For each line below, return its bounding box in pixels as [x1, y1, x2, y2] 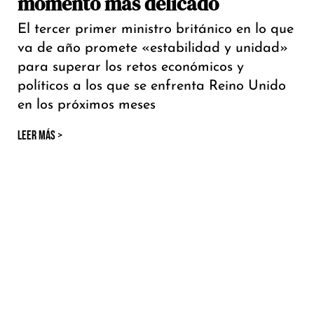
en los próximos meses [18, 98, 156, 113]
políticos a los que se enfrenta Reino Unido [18, 79, 286, 94]
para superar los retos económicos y [18, 60, 244, 75]
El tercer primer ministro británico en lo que [18, 22, 294, 37]
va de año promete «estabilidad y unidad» [18, 41, 288, 56]
